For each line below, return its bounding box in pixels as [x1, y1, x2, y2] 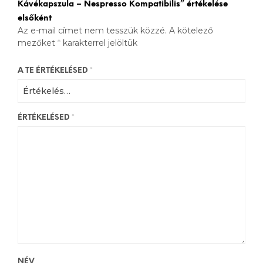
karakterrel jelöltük [60, 38, 137, 49]
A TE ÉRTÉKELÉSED [18, 67, 90, 75]
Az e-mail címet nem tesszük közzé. [18, 25, 167, 36]
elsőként [18, 14, 52, 23]
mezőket [18, 38, 58, 49]
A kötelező [169, 25, 213, 36]
